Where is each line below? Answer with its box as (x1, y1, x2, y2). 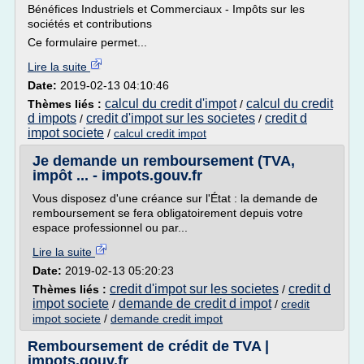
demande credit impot (110, 312, 223, 325)
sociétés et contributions (28, 17, 152, 30)
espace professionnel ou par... (32, 221, 188, 234)
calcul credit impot (114, 127, 206, 140)
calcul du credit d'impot (105, 97, 236, 110)
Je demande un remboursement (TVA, (32, 153, 295, 169)
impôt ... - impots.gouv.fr (32, 167, 202, 184)
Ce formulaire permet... (28, 36, 147, 49)
